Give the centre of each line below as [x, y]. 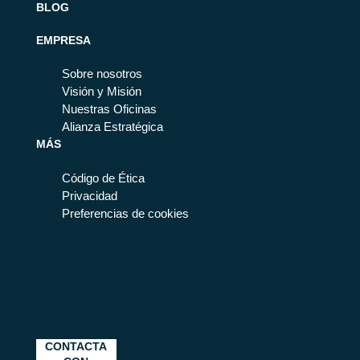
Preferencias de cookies [125, 213]
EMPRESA [63, 41]
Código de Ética [103, 178]
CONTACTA [76, 346]
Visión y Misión [101, 92]
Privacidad [89, 196]
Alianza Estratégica [112, 127]
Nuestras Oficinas [109, 110]
